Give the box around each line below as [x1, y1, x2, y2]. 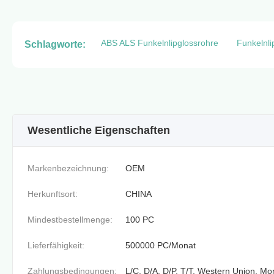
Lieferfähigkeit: [28, 240, 84, 250]
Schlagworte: [24, 39, 86, 50]
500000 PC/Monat [125, 240, 196, 250]
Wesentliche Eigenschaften [28, 124, 170, 136]
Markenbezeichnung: [28, 163, 109, 173]
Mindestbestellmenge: [28, 214, 113, 224]
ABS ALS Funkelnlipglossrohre [101, 37, 218, 48]
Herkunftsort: [28, 188, 78, 199]
